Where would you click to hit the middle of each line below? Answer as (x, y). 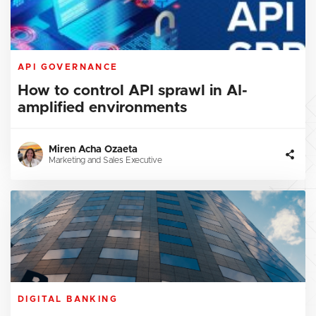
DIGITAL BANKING (68, 299)
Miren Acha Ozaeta (93, 150)
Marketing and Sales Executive (105, 160)
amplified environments (102, 108)
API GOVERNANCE (68, 67)
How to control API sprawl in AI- (133, 91)
